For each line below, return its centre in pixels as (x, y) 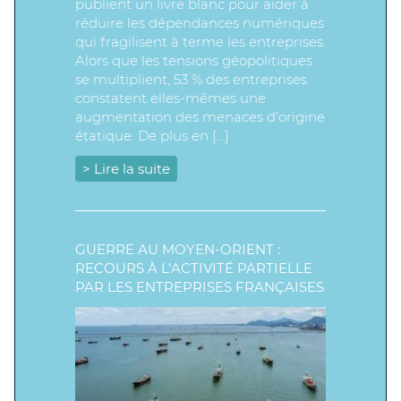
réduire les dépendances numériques (200, 23)
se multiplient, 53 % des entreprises (191, 79)
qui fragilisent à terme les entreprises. (200, 42)
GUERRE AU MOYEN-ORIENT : (178, 249)
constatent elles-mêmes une (171, 98)
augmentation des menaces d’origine (200, 117)
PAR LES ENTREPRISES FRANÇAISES (200, 287)
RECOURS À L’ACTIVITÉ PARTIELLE (194, 268)
